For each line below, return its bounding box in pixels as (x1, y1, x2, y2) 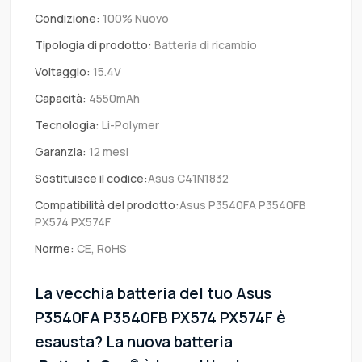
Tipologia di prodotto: (35, 37, 152, 53)
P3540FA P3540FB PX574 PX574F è (35, 307, 286, 329)
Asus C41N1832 (148, 170, 229, 187)
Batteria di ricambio (152, 37, 257, 53)
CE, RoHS (74, 241, 127, 257)
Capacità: (35, 90, 86, 107)
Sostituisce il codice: (35, 170, 148, 187)
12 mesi (86, 144, 128, 160)
